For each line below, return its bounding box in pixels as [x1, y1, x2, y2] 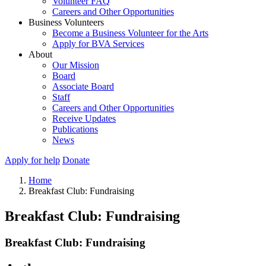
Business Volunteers [28, 17, 104, 27]
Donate [62, 155, 90, 165]
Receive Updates [52, 113, 116, 123]
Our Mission [52, 60, 99, 70]
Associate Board [52, 81, 114, 91]
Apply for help [5, 155, 60, 165]
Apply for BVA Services [52, 39, 144, 49]
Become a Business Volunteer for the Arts [52, 28, 208, 38]
